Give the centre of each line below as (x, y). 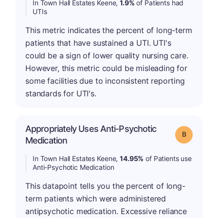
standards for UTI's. (61, 93)
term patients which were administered (96, 198)
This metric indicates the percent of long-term (109, 30)
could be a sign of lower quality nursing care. (107, 55)
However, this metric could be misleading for (106, 68)
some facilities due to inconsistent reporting (105, 81)
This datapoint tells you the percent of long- (105, 186)
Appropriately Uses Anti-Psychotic (91, 128)
